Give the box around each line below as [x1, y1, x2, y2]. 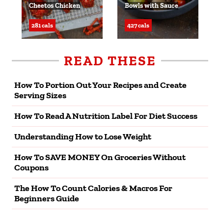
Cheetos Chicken [29, 1, 80, 10]
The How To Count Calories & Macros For [14, 182, 172, 193]
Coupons [14, 162, 49, 173]
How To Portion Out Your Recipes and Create [14, 79, 187, 90]
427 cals [127, 21, 149, 29]
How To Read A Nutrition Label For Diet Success [14, 110, 197, 121]
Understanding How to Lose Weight [14, 131, 151, 142]
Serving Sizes [14, 89, 66, 101]
